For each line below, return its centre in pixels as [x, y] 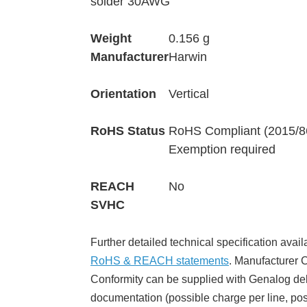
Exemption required [222, 150]
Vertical [189, 94]
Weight [111, 39]
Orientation [123, 94]
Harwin [188, 57]
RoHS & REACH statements [160, 261]
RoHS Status [128, 131]
